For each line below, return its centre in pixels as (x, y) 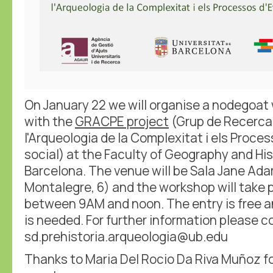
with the (50, 121)
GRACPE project (122, 121)
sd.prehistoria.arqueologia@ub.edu (126, 236)
